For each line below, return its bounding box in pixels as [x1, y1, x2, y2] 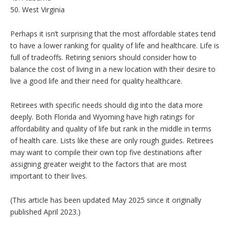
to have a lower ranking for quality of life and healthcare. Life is [10, 40, 219, 50]
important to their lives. [10, 170, 87, 181]
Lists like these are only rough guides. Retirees [58, 135, 214, 145]
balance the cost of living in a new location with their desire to [10, 64, 216, 74]
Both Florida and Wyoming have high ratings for [35, 111, 195, 122]
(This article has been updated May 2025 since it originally [10, 195, 201, 205]
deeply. [10, 111, 35, 122]
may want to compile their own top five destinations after [10, 147, 202, 157]
